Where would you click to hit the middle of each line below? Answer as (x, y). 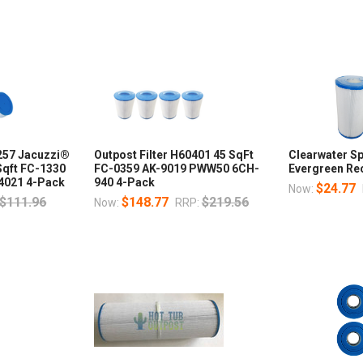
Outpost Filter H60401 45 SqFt (173, 155)
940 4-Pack (124, 183)
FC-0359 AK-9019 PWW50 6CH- (176, 169)
